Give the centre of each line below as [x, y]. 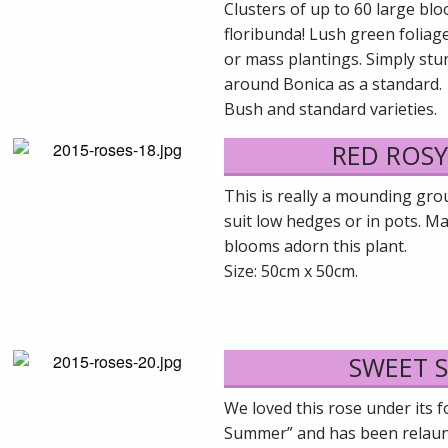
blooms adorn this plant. [315, 245]
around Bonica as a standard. [333, 83]
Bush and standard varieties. [330, 108]
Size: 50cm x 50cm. [291, 270]
